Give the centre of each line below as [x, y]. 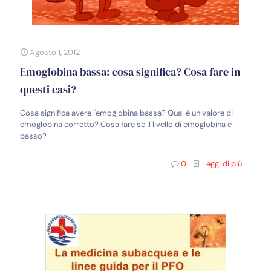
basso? [33, 136]
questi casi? [48, 89]
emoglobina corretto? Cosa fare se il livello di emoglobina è [126, 124]
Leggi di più [222, 164]
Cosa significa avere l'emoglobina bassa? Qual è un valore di [126, 113]
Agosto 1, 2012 [55, 52]
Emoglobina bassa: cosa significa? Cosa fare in [130, 72]
